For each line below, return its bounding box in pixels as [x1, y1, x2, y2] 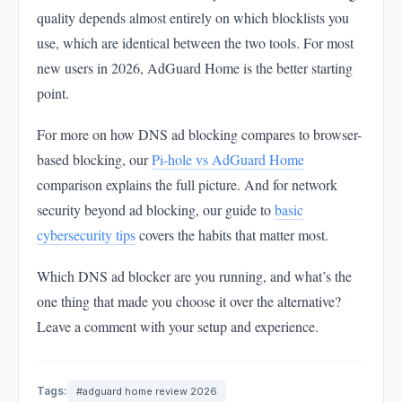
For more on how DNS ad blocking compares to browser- [37, 125, 362, 144]
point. [37, 83, 69, 103]
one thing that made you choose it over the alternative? [37, 292, 341, 311]
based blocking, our [37, 150, 152, 170]
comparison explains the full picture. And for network [37, 175, 337, 195]
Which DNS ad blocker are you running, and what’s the [37, 267, 352, 286]
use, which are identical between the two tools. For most [37, 33, 354, 53]
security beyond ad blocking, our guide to [37, 200, 275, 220]
